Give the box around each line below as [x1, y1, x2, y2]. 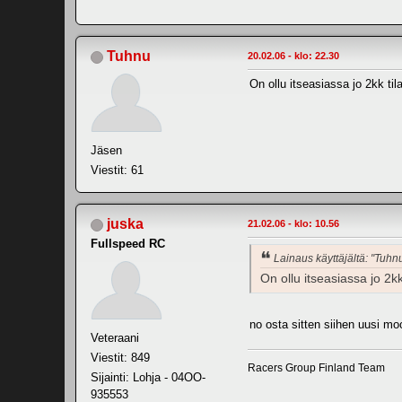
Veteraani [91, 331, 139, 345]
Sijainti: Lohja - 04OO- [91, 371, 205, 385]
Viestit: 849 [91, 351, 150, 365]
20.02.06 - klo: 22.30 [248, 50, 339, 62]
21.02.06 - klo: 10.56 [248, 218, 339, 230]
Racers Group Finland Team [248, 362, 385, 375]
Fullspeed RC [91, 237, 165, 251]
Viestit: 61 [91, 163, 144, 178]
